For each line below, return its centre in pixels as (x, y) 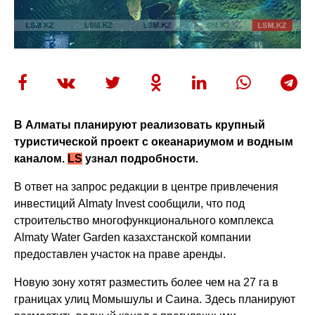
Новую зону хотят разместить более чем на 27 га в (147, 282)
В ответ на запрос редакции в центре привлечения (147, 186)
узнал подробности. (141, 158)
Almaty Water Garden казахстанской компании (133, 237)
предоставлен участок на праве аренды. (120, 254)
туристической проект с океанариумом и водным (154, 141)
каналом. (41, 158)
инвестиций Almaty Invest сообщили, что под (130, 203)
